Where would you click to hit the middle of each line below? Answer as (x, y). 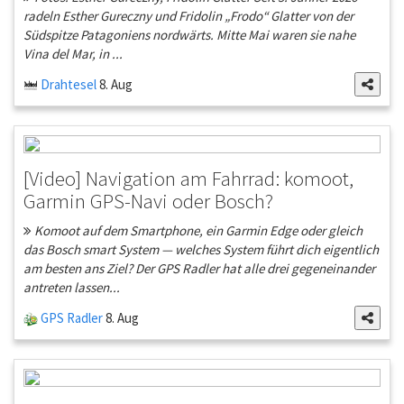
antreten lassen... (72, 288)
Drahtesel (67, 85)
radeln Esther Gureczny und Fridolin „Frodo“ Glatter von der (188, 16)
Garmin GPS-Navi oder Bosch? (148, 201)
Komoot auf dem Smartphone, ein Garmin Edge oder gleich (197, 231)
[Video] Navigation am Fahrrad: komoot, (188, 179)
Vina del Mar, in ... (73, 54)
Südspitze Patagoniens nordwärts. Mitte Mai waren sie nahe (189, 35)
